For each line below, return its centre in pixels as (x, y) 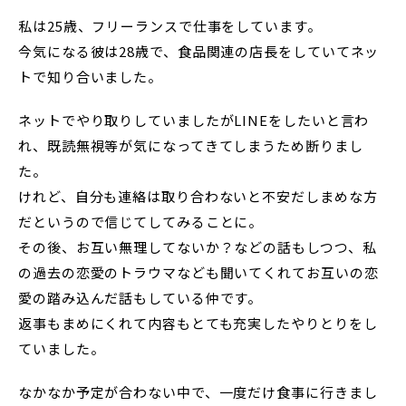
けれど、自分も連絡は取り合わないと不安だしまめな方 (198, 197)
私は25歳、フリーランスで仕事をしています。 (170, 26)
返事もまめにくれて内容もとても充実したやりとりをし (198, 324)
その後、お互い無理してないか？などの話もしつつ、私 (198, 247)
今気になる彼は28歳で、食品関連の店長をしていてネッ (199, 52)
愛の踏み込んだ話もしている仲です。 (140, 298)
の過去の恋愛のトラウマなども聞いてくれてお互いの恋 (198, 273)
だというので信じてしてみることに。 (141, 222)
